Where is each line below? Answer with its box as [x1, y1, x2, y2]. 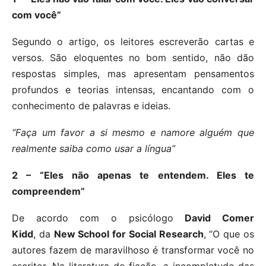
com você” [12, 9, 61, 21]
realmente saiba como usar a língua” [12, 142, 175, 155]
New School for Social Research [53, 228, 204, 240]
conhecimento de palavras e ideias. [12, 100, 170, 112]
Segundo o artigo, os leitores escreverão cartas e [12, 36, 254, 48]
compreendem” [12, 185, 85, 198]
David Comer [185, 212, 255, 224]
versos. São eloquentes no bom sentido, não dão [12, 52, 254, 64]
